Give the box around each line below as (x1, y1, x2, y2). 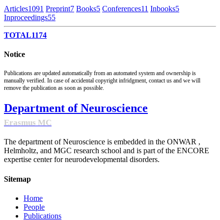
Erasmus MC (4, 117, 52, 127)
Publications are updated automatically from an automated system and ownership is (4, 69, 196, 77)
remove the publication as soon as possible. (4, 84, 104, 91)
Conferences (102, 4, 141, 13)
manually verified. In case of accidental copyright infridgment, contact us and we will (4, 77, 200, 84)
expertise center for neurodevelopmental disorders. (4, 155, 160, 164)
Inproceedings (4, 13, 48, 22)
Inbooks (150, 4, 175, 13)
